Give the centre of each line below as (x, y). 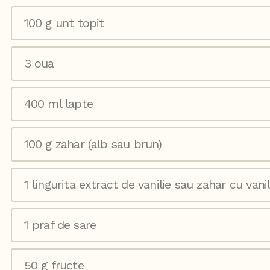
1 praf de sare (60, 225)
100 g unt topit (64, 23)
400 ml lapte (58, 104)
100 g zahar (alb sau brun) (93, 144)
